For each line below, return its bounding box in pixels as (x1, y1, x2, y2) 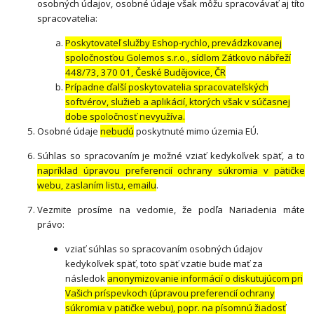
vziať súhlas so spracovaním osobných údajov (65, 243, 264, 256)
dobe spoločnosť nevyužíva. (65, 110, 186, 123)
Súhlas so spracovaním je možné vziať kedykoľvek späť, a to (37, 149, 305, 163)
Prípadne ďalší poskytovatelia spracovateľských (65, 81, 269, 94)
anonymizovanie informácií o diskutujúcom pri (107, 272, 303, 285)
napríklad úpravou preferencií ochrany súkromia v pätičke (37, 164, 305, 177)
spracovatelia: (37, 12, 98, 25)
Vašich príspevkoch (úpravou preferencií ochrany (65, 287, 275, 300)
